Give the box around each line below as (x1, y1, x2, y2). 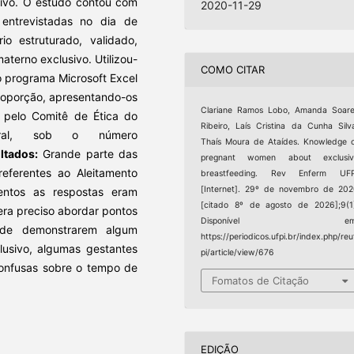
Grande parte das (37, 146, 137, 160)
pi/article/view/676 (201, 247, 275, 258)
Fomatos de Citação (212, 274, 310, 288)
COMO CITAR (201, 63, 265, 77)
